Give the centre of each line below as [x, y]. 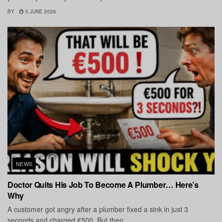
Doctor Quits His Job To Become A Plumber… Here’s [103, 185]
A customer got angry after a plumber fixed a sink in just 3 [98, 209]
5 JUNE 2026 [40, 11]
